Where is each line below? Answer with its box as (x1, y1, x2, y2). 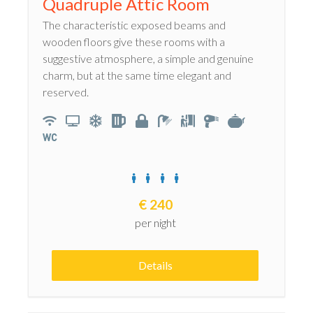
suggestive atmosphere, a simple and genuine (43, 52, 254, 66)
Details (138, 259, 173, 272)
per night (134, 216, 176, 230)
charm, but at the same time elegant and (43, 68, 231, 82)
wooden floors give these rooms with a (43, 35, 225, 49)
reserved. (43, 85, 89, 99)
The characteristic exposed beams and (43, 18, 226, 32)
